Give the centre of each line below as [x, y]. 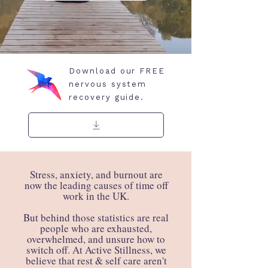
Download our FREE [117, 71]
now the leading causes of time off [96, 185]
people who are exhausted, [96, 228]
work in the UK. [96, 196]
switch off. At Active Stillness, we [96, 250]
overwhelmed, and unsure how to [96, 239]
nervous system [108, 84]
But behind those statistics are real [96, 217]
